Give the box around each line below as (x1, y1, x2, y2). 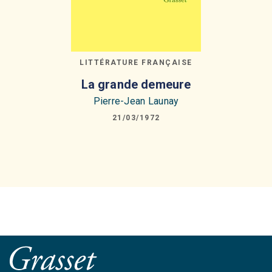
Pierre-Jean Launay (93, 95, 179, 107)
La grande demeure (81, 76, 191, 92)
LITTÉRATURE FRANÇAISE (80, 58, 192, 67)
